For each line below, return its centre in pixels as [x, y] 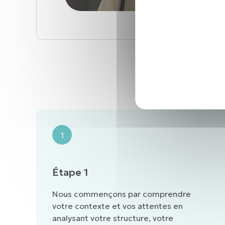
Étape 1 [70, 173]
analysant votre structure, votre [113, 218]
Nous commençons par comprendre [122, 194]
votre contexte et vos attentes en [118, 206]
